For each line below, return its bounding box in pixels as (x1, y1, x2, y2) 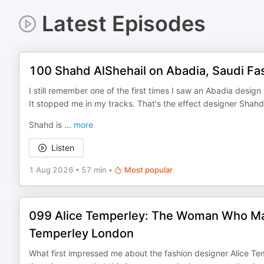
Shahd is (29, 120, 64, 130)
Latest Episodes (41, 11, 206, 37)
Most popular (124, 165, 173, 174)
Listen (51, 143, 74, 153)
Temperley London (29, 226, 134, 240)
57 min (81, 165, 107, 174)
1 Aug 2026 (29, 165, 74, 174)
